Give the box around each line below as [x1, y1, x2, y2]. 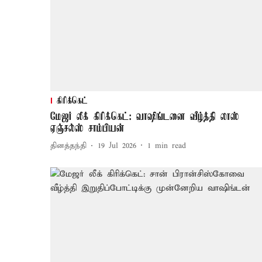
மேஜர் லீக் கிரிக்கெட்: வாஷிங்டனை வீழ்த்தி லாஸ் [50, 111, 239, 123]
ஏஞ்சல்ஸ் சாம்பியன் [50, 122, 125, 135]
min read [155, 141, 186, 151]
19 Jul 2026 [98, 141, 136, 151]
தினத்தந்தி [50, 141, 87, 151]
